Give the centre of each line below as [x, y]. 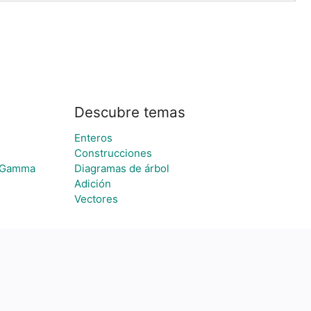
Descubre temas [129, 112]
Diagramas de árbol [121, 168]
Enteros [93, 138]
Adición [92, 184]
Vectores [96, 199]
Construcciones [113, 153]
